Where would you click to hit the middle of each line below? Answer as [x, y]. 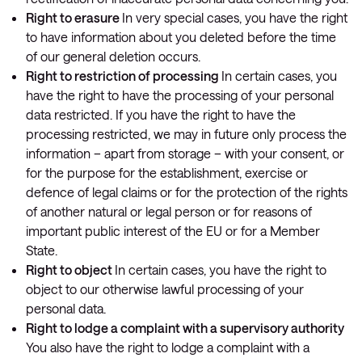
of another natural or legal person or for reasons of [169, 211]
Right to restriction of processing [124, 76]
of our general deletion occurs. [113, 56]
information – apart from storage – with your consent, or [185, 153]
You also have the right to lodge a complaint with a [168, 347]
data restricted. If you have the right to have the [161, 114]
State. [42, 250]
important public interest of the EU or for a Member [173, 231]
